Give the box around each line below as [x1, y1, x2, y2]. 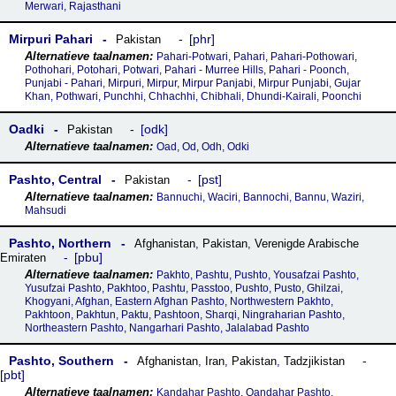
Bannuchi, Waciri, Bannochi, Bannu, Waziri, [156, 191, 364, 203]
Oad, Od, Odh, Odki [156, 141, 249, 153]
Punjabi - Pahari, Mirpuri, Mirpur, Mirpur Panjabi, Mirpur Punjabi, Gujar [24, 77, 361, 89]
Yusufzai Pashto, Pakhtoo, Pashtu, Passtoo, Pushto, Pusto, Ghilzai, [24, 282, 343, 294]
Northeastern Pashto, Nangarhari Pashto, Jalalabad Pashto [24, 322, 309, 334]
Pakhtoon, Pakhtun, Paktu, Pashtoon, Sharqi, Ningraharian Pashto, [24, 308, 345, 321]
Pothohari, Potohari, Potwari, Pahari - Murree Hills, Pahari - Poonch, [24, 64, 349, 76]
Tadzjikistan [284, 354, 345, 368]
